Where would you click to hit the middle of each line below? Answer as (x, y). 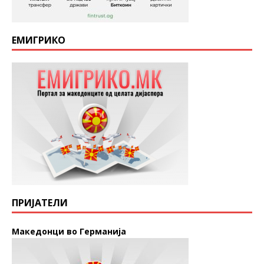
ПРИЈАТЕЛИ (40, 203)
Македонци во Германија (69, 232)
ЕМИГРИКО (39, 40)
